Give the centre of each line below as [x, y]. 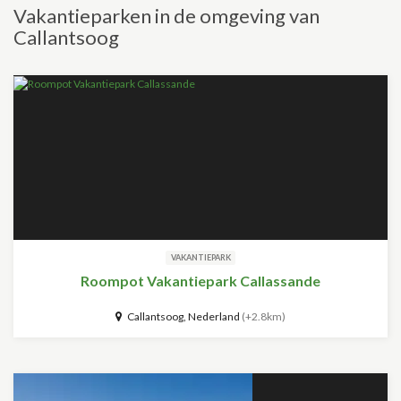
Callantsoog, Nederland [182, 316]
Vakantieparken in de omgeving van [166, 16]
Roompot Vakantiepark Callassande [200, 281]
